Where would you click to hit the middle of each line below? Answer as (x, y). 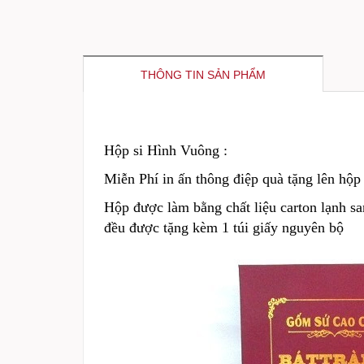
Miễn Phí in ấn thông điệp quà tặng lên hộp (232, 179)
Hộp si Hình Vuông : (166, 150)
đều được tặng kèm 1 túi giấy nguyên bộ (224, 227)
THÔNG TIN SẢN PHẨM (203, 75)
